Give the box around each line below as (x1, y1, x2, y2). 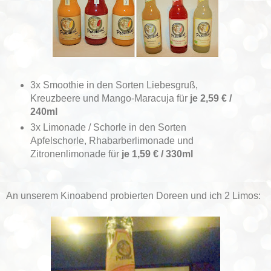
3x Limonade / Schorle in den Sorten (30, 122, 186, 133)
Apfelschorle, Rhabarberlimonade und (30, 135, 194, 146)
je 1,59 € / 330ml (121, 149, 193, 160)
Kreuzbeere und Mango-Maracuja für (30, 93, 190, 104)
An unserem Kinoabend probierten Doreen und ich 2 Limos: (6, 191, 261, 201)
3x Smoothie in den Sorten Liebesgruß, (30, 80, 198, 91)
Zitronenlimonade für (30, 149, 122, 160)
